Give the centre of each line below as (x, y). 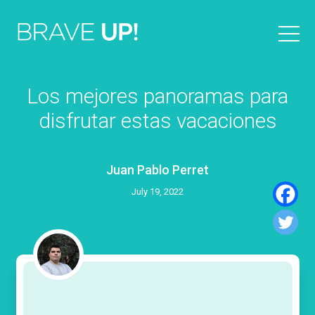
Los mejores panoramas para (157, 96)
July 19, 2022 (157, 192)
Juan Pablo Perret (157, 170)
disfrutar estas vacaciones (157, 121)
